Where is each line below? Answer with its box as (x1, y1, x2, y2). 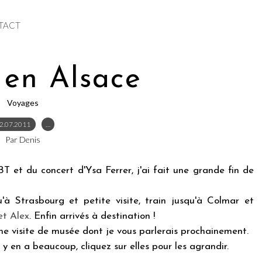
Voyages (7, 98, 39, 108)
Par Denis (5, 135, 40, 144)
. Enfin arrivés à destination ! (29, 211, 158, 221)
